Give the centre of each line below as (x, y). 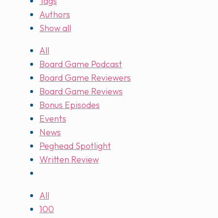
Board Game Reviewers (85, 78)
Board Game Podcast (81, 64)
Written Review (69, 160)
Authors (55, 15)
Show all (55, 28)
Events (53, 119)
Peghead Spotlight (75, 146)
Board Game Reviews (81, 91)
